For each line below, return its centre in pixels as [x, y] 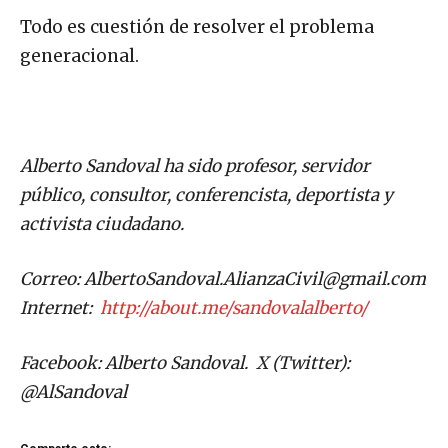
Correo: [52, 278]
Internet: [58, 307]
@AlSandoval [73, 391]
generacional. [79, 55]
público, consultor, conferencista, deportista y [206, 194]
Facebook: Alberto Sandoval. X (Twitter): [185, 362]
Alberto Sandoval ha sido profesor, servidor [195, 165]
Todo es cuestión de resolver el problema [197, 26]
